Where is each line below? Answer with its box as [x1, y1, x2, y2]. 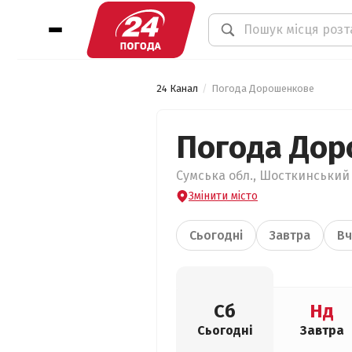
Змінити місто [189, 189, 258, 203]
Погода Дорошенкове [211, 82, 314, 94]
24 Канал [156, 82, 198, 94]
